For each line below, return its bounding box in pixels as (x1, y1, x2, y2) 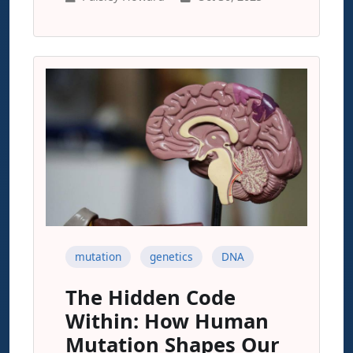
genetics (150, 249, 193, 264)
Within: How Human (65, 307, 269, 335)
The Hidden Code (65, 284, 236, 311)
